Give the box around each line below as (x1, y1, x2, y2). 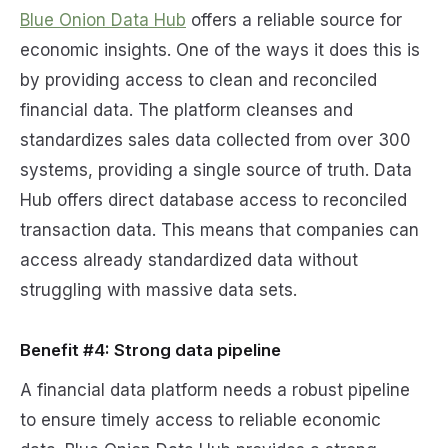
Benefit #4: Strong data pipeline (20, 339, 281, 360)
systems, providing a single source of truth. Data (20, 159, 412, 180)
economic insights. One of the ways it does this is (20, 39, 420, 60)
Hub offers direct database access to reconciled (20, 189, 407, 210)
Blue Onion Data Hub (20, 9, 186, 30)
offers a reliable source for (186, 9, 402, 30)
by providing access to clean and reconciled (20, 69, 377, 90)
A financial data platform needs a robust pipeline (20, 379, 410, 400)
